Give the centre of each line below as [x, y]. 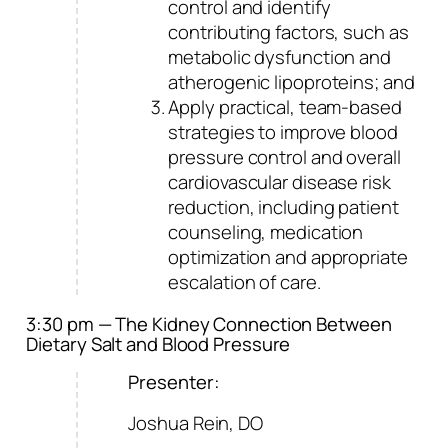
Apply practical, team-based [285, 107]
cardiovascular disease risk [279, 182]
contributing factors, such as [288, 32]
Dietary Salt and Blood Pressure [158, 343]
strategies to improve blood [283, 132]
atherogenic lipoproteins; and [291, 82]
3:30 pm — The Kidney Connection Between [209, 323]
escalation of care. [244, 282]
